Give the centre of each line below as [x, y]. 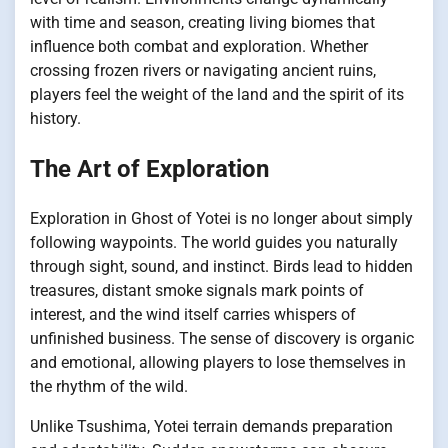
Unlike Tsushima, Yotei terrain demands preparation [211, 426]
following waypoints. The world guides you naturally [214, 242]
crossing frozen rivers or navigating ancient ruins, [203, 70]
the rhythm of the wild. [109, 386]
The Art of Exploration [149, 168]
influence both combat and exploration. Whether [199, 46]
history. [55, 118]
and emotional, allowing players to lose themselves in [218, 362]
